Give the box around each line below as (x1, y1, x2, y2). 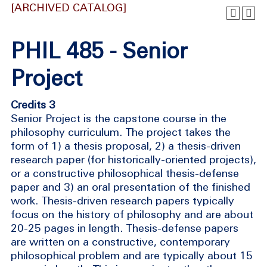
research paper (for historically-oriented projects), (11, 153, 256, 166)
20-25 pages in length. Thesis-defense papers (11, 222, 238, 234)
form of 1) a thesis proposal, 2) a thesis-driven (11, 139, 241, 152)
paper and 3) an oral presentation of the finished (11, 181, 250, 193)
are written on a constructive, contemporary (11, 235, 230, 248)
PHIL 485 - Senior (11, 38, 187, 63)
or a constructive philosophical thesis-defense (11, 167, 239, 179)
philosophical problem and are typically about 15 (11, 249, 253, 262)
